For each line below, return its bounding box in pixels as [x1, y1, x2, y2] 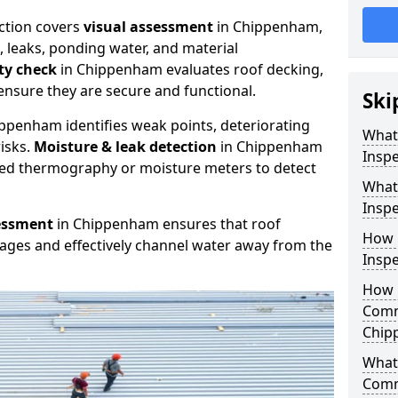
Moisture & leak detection [34, 137, 217, 156]
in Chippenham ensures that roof [53, 214, 281, 234]
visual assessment [84, 17, 213, 36]
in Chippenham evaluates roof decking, [57, 60, 323, 79]
